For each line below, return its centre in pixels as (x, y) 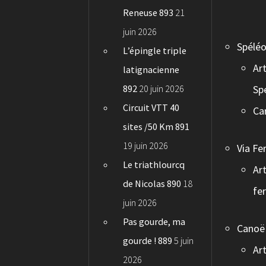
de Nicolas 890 (152, 184)
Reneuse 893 (148, 13)
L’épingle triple (155, 51)
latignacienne (151, 70)
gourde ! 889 (148, 241)
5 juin (184, 241)
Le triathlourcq (154, 165)
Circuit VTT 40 (151, 108)
